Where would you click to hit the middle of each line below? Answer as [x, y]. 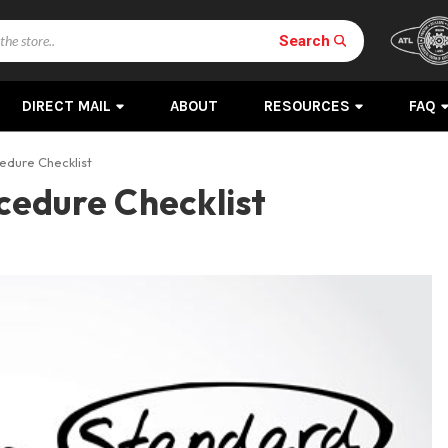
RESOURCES [306, 106]
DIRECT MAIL [66, 106]
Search [304, 40]
